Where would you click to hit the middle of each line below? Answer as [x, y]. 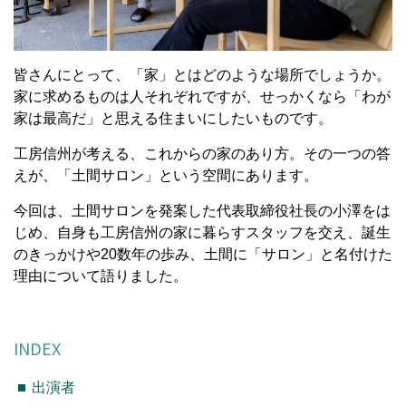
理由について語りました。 [101, 275]
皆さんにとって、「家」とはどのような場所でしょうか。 [202, 74]
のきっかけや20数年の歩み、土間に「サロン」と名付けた [203, 254]
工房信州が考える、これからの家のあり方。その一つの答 [202, 153]
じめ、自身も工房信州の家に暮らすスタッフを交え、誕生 [202, 232]
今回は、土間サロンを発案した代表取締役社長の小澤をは [202, 210]
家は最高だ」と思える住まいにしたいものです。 [173, 118]
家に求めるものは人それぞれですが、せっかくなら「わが [202, 96]
